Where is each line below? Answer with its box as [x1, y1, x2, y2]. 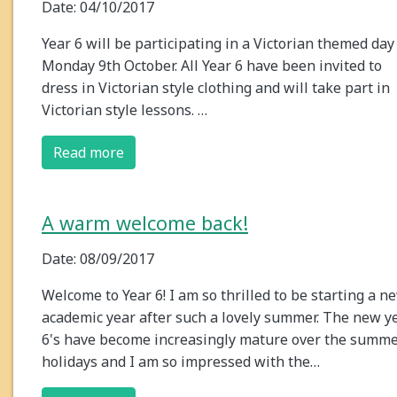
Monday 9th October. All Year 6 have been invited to [42, 56, 382, 76]
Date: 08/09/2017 [42, 249, 154, 269]
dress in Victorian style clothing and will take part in [42, 78, 390, 98]
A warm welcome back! [42, 210, 248, 237]
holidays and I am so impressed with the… [42, 352, 320, 372]
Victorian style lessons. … [42, 100, 207, 121]
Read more [53, 143, 124, 163]
